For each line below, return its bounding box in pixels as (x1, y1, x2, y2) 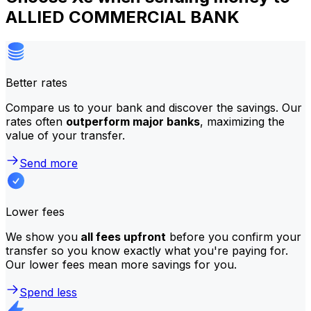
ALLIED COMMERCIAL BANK (6, 6, 239, 27)
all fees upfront (78, 229, 166, 244)
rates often (6, 114, 66, 128)
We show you (6, 229, 78, 244)
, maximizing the (200, 114, 285, 128)
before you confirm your (166, 229, 301, 244)
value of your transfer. (6, 128, 125, 142)
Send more (19, 155, 78, 170)
